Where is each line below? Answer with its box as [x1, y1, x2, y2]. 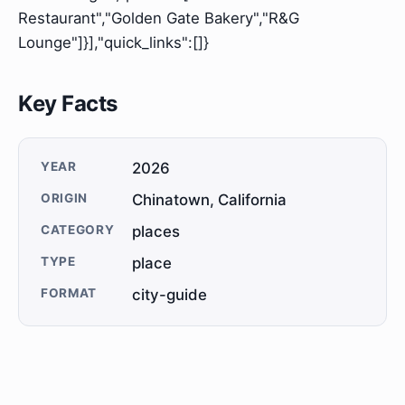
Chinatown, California [132, 191, 287, 210]
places [132, 222, 181, 241]
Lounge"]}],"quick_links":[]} [18, 33, 209, 52]
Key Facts [18, 90, 118, 118]
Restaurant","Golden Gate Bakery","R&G [18, 9, 299, 28]
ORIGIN [41, 191, 89, 206]
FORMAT [41, 286, 98, 301]
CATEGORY [41, 222, 115, 238]
